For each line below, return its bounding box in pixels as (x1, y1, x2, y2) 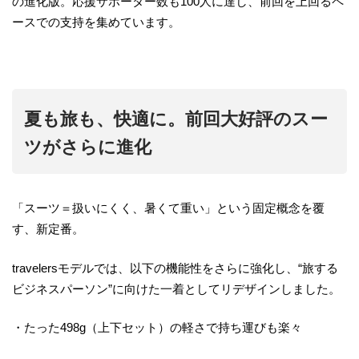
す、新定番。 (12, 222, 84, 236)
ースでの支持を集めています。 (12, 15, 180, 30)
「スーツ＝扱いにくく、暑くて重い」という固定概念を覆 (12, 201, 325, 216)
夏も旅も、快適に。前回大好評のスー (24, 109, 328, 130)
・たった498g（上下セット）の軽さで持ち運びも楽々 (12, 321, 302, 335)
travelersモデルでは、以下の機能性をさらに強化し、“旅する (12, 260, 338, 275)
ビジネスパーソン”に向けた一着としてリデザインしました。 (12, 281, 341, 296)
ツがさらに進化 (24, 137, 151, 158)
